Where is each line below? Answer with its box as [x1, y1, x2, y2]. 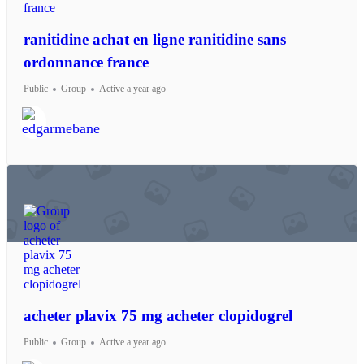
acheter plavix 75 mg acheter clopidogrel [24, 307, 292, 325]
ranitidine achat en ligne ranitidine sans [24, 31, 286, 49]
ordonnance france [24, 54, 149, 71]
